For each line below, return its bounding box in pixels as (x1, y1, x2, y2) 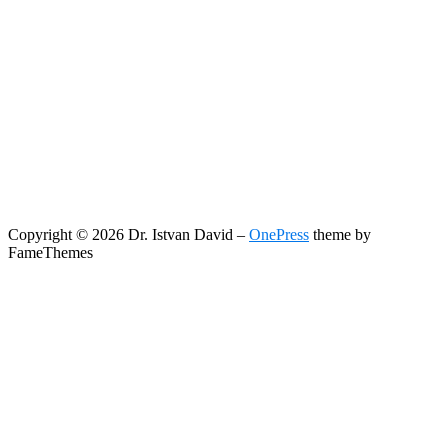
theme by (309, 226, 371, 243)
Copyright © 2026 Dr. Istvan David (8, 226, 237, 243)
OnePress (249, 226, 309, 243)
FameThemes (8, 244, 93, 261)
